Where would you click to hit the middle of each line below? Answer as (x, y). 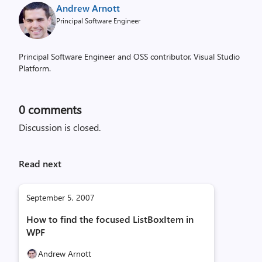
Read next (40, 163)
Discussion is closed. (60, 127)
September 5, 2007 (61, 197)
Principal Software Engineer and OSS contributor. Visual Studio (129, 56)
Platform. (35, 68)
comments (53, 109)
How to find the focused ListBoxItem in (110, 219)
